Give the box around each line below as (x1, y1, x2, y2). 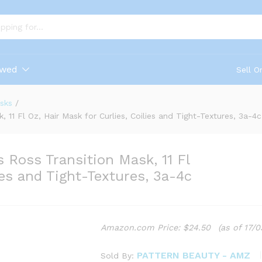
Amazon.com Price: (101, 223, 184, 232)
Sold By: (101, 250, 137, 260)
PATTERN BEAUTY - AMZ (137, 249, 251, 261)
